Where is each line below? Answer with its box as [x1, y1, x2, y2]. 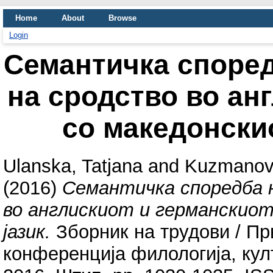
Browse [108, 13, 136, 23]
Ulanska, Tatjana [3, 155, 143, 177]
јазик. [3, 221, 51, 243]
